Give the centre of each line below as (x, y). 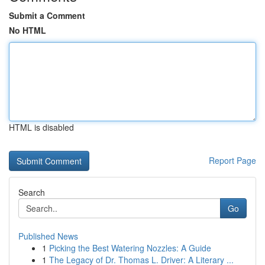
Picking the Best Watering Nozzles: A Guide (130, 248)
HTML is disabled (41, 127)
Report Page (232, 160)
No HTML (28, 30)
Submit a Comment (47, 15)
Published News (48, 236)
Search (32, 192)
